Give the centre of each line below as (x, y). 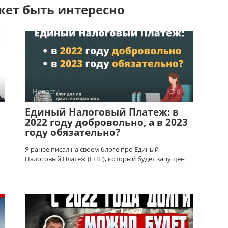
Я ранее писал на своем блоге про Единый (92, 149)
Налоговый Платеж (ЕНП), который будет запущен (105, 159)
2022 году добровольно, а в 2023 (106, 122)
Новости (46, 91)
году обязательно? (73, 132)
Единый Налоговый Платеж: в (102, 112)
